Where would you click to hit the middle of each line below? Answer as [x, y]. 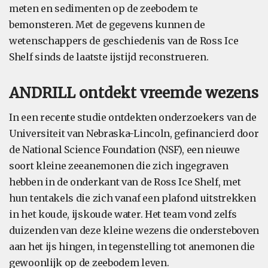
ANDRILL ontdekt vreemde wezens [134, 93]
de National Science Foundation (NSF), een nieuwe [124, 150]
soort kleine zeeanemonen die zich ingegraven [119, 166]
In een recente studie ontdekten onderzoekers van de [133, 117]
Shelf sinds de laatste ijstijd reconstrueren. [109, 57]
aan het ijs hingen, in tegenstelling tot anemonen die [132, 246]
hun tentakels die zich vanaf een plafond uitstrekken [133, 198]
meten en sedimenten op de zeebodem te [103, 8]
